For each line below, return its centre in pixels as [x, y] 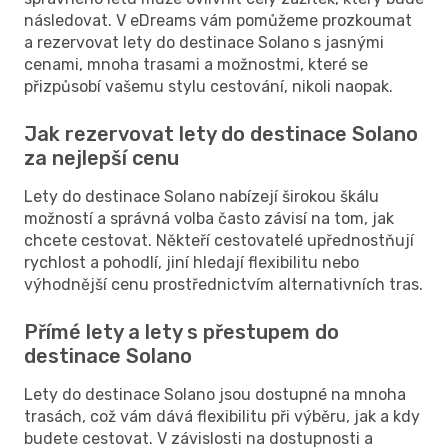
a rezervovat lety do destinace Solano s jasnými [204, 42]
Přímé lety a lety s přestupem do [181, 331]
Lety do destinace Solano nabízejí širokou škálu [201, 196]
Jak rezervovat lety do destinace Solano [221, 133]
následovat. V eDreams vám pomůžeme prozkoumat [218, 20]
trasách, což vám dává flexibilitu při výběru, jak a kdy [222, 416]
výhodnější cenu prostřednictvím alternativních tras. [223, 284]
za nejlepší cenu [101, 157]
